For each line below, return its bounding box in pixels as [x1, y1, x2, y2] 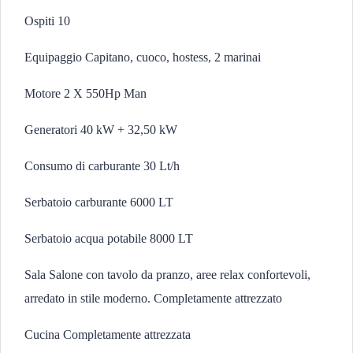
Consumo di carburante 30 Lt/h [24, 159, 180, 173]
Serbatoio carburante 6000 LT [24, 195, 173, 209]
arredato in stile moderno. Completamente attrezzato [24, 292, 282, 305]
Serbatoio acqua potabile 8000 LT [24, 232, 193, 245]
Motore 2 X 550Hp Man [24, 87, 147, 100]
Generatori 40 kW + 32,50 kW [24, 123, 177, 136]
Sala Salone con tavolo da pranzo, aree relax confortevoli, [24, 268, 310, 281]
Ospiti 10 [24, 14, 70, 28]
